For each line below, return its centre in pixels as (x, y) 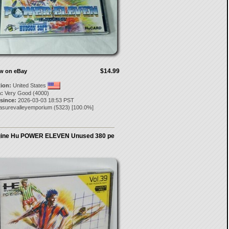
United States (29, 85)
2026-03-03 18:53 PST (45, 100)
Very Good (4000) (26, 93)
